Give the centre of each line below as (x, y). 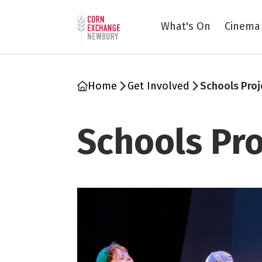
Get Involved (158, 86)
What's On (186, 26)
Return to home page (123, 15)
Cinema (242, 26)
